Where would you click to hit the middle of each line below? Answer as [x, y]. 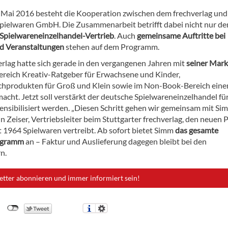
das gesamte [197, 130]
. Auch [125, 36]
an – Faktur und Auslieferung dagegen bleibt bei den [115, 141]
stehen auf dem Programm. [112, 47]
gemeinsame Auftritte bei [181, 36]
